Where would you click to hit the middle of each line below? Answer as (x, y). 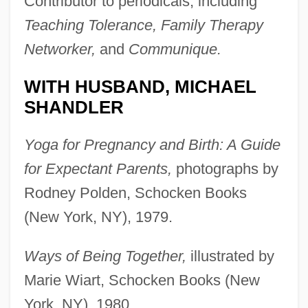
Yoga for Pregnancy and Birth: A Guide (152, 145)
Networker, (59, 49)
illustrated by (230, 256)
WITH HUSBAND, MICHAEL (140, 87)
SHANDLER (74, 108)
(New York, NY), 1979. (98, 217)
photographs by (225, 169)
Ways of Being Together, (105, 256)
